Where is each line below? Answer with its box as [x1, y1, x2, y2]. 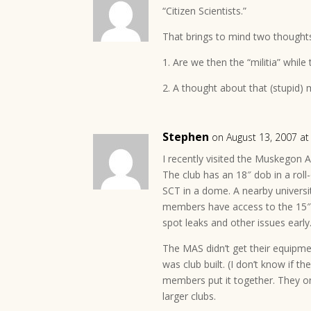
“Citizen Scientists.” [162, 4, 247, 17]
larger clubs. [162, 289, 217, 303]
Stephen [162, 129, 210, 144]
